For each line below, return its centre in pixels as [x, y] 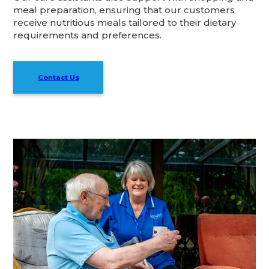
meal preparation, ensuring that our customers [124, 10]
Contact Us [58, 78]
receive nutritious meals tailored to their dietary [125, 23]
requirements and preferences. [88, 35]
